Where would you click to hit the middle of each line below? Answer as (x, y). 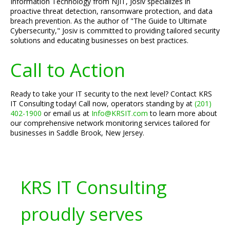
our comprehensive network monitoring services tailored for (110, 123)
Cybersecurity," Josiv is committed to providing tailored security (115, 31)
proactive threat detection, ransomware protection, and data (111, 11)
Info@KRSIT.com (120, 113)
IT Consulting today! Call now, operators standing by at (102, 103)
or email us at (66, 113)
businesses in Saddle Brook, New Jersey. (77, 133)
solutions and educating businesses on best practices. (99, 40)
